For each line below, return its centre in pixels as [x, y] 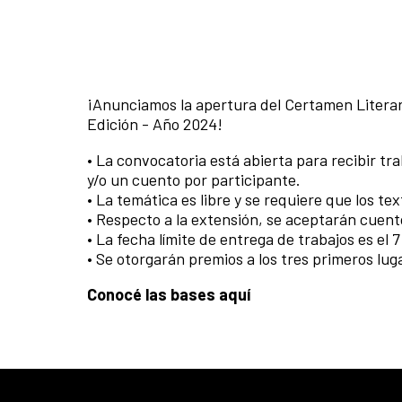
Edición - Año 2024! [155, 123]
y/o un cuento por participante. [194, 179]
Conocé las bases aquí [169, 294]
